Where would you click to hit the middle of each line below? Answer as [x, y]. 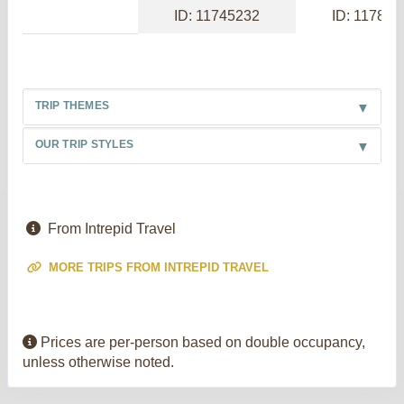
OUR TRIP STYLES [84, 144]
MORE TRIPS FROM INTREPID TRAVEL [157, 268]
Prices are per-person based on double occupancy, [201, 343]
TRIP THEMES [72, 105]
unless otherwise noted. [98, 363]
